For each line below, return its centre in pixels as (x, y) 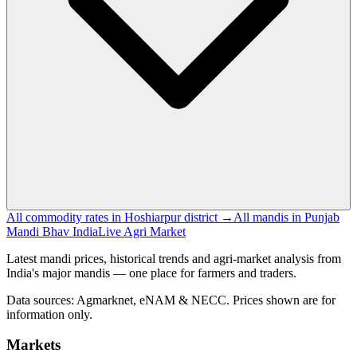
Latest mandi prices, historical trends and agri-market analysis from (174, 258)
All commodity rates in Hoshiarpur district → (120, 217)
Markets (33, 345)
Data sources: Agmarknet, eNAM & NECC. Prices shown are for (171, 300)
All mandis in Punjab (286, 217)
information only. (49, 314)
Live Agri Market (142, 231)
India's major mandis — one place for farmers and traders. (151, 273)
